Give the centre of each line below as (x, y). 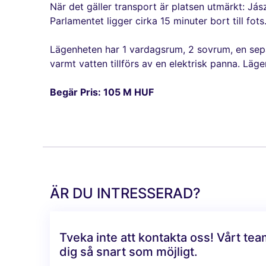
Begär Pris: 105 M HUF (102, 92)
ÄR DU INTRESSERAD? (125, 194)
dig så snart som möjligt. (129, 252)
